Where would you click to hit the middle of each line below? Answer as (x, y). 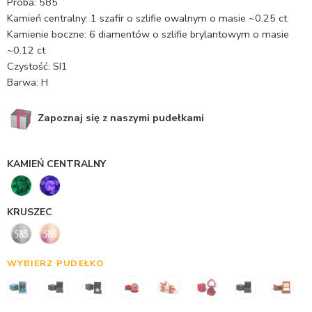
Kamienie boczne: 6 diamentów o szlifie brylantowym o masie (148, 34)
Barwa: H (28, 82)
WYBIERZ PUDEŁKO (56, 263)
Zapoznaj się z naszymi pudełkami (119, 117)
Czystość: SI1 (37, 66)
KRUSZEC (30, 212)
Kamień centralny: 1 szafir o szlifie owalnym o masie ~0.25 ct (147, 18)
